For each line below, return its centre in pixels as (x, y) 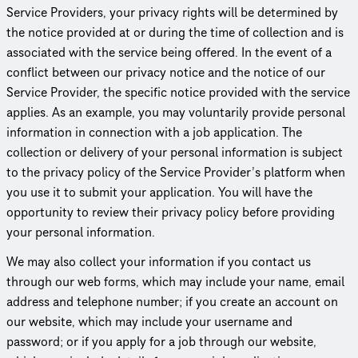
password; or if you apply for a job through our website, (161, 342)
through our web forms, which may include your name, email (175, 282)
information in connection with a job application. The (154, 132)
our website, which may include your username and (149, 322)
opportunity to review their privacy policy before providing (171, 212)
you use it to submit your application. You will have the (159, 192)
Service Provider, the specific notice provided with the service (178, 92)
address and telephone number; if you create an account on (172, 302)
